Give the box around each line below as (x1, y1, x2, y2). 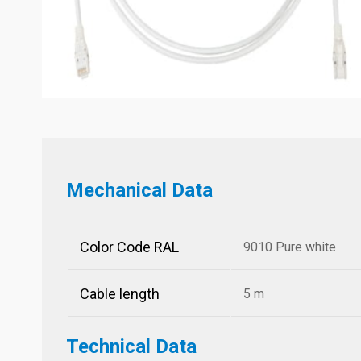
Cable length (80, 285, 160, 302)
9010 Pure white (243, 239, 336, 255)
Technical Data (66, 335, 197, 358)
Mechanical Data (66, 179, 213, 201)
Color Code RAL (80, 239, 179, 255)
